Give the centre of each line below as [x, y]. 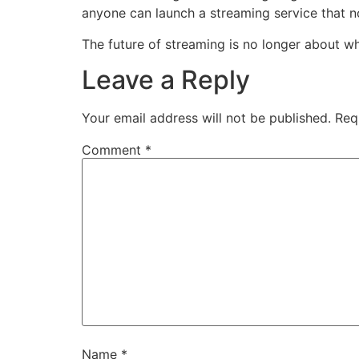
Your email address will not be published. [206, 118]
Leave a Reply [166, 80]
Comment [113, 150]
